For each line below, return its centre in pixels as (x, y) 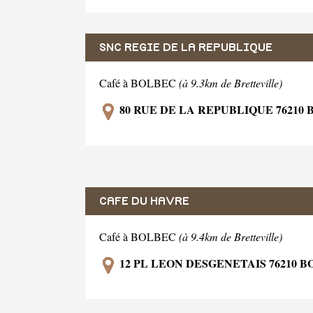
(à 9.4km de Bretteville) (231, 236)
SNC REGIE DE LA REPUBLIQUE (186, 48)
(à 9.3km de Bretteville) (231, 83)
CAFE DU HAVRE (144, 201)
